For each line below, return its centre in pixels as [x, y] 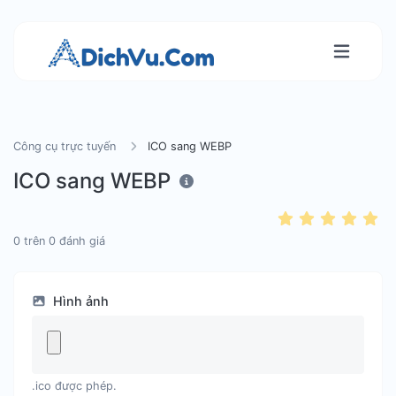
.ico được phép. [74, 386]
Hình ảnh [79, 301]
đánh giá [80, 241]
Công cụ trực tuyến [65, 146]
